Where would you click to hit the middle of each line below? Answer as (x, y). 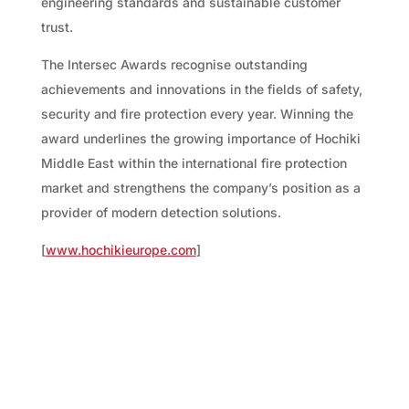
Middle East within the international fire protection (194, 163)
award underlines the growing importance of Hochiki (200, 138)
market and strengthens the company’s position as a (200, 187)
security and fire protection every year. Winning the (197, 113)
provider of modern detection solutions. (161, 212)
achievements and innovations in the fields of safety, (201, 89)
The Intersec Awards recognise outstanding (174, 64)
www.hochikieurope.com (121, 249)
